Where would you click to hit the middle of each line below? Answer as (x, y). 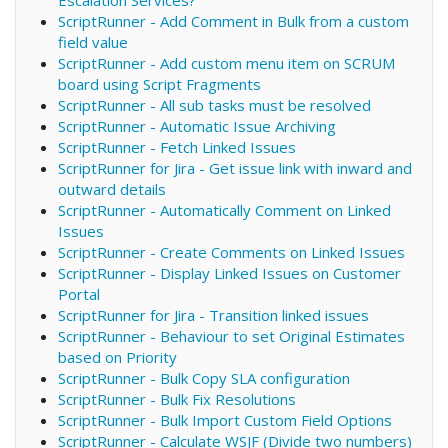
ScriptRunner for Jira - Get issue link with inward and (234, 167)
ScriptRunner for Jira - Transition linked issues (213, 314)
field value (92, 41)
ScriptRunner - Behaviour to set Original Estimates (231, 335)
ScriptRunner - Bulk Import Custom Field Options (224, 419)
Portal (78, 293)
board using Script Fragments (159, 83)
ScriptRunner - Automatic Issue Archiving (196, 125)
